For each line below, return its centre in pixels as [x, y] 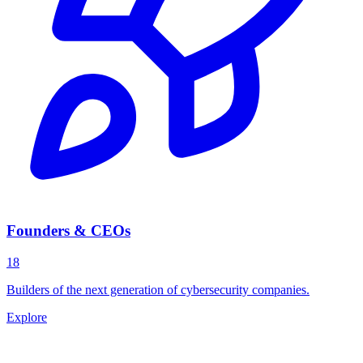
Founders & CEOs [68, 231]
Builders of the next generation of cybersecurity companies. [158, 289]
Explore [27, 317]
